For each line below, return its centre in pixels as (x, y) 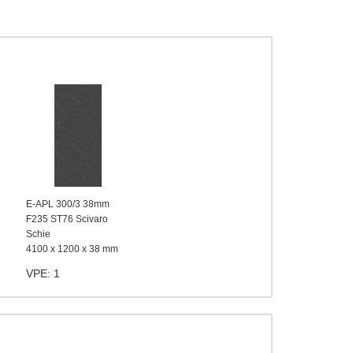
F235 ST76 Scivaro (67, 219)
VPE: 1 (43, 273)
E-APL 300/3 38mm (68, 204)
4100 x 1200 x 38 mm (72, 249)
